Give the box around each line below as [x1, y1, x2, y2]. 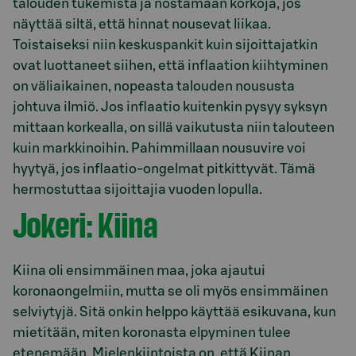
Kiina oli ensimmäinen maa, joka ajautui [13, 264, 265, 278]
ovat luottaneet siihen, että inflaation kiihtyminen [13, 58, 328, 72]
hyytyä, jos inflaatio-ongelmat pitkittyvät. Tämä [13, 161, 315, 176]
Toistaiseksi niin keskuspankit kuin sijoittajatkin [13, 37, 318, 52]
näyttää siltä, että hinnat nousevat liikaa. [13, 17, 271, 31]
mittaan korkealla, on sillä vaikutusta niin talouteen [13, 120, 335, 134]
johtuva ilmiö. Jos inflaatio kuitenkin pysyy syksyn [13, 99, 327, 114]
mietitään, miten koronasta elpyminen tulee [13, 326, 291, 340]
